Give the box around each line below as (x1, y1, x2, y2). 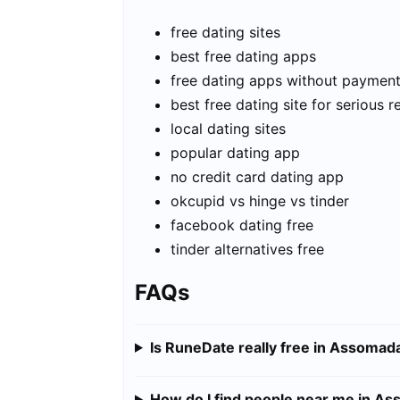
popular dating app (171, 144, 300, 162)
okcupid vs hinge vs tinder (171, 192, 349, 211)
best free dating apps (171, 47, 316, 66)
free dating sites (171, 23, 280, 42)
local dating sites (171, 120, 286, 138)
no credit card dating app (171, 168, 344, 187)
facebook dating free (171, 216, 313, 235)
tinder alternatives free (171, 240, 324, 259)
